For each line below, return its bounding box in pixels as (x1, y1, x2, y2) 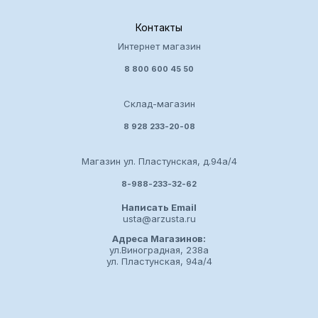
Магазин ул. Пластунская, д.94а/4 (81, 155, 237, 168)
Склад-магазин (123, 98, 195, 110)
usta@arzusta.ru (122, 213, 196, 225)
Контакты (136, 21, 182, 34)
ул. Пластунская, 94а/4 (106, 256, 212, 268)
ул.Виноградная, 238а (109, 244, 209, 256)
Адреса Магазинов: (112, 233, 206, 245)
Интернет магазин (117, 40, 201, 53)
